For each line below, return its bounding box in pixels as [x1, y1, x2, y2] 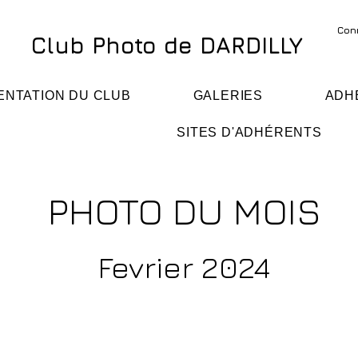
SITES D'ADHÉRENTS [177, 125, 322, 139]
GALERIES [193, 89, 263, 102]
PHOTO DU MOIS [47, 189, 321, 233]
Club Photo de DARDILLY [31, 32, 303, 58]
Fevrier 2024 [97, 249, 270, 284]
